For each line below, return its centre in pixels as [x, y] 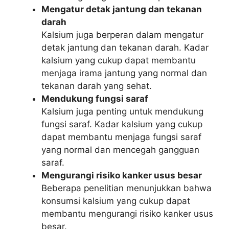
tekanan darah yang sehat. [97, 86]
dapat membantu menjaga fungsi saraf [121, 137]
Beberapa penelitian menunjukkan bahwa [127, 188]
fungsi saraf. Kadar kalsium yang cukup [122, 124]
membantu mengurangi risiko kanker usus [127, 214]
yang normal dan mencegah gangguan [120, 150]
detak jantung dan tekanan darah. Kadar [125, 48]
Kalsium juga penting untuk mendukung [122, 111]
